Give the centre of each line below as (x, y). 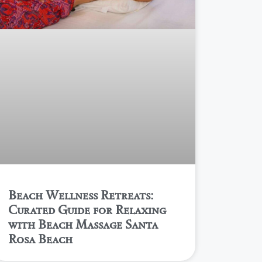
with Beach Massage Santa (83, 225)
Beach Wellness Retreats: (81, 195)
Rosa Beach (41, 239)
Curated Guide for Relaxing (87, 210)
